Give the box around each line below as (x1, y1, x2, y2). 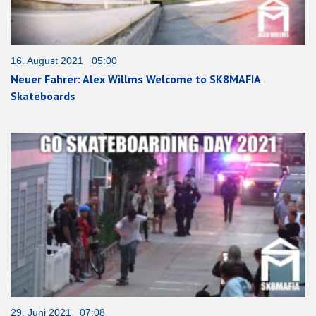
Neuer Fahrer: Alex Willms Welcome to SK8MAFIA (11, 72, 260, 87)
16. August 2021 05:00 (11, 55, 117, 67)
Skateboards (11, 89, 75, 104)
